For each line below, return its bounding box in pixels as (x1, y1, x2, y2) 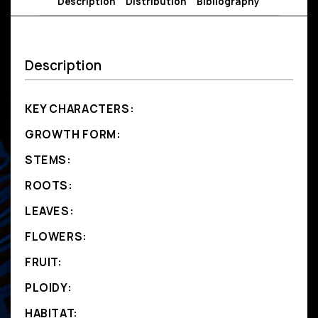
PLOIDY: (25, 280, 72, 295)
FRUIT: (25, 254, 62, 270)
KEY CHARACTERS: (25, 101, 135, 116)
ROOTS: (25, 177, 73, 193)
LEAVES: (25, 203, 75, 219)
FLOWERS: (25, 229, 87, 244)
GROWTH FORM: (25, 126, 121, 142)
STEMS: (25, 152, 72, 168)
